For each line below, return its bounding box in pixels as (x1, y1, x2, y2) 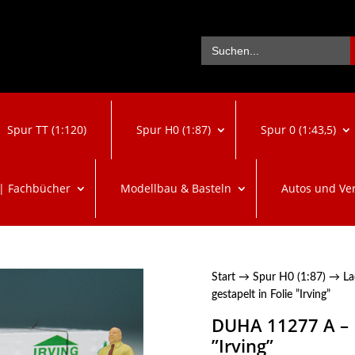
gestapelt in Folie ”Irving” (211, 288, 330, 300)
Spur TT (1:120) (6, 122, 86, 138)
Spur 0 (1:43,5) (260, 122, 336, 138)
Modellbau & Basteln (120, 181, 231, 197)
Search (200, 32, 237, 48)
